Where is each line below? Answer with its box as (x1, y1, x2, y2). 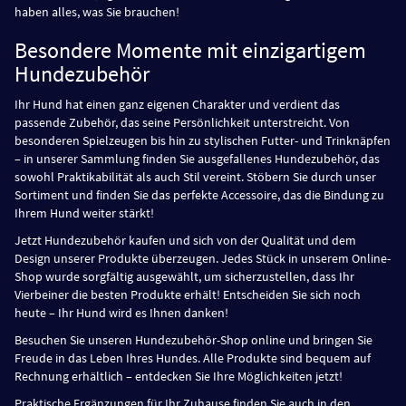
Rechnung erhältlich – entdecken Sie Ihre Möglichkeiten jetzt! (14, 368, 343, 384)
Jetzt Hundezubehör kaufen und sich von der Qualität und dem (14, 232, 356, 248)
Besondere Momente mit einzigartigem (14, 36, 366, 64)
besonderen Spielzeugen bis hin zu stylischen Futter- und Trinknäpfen (14, 132, 391, 149)
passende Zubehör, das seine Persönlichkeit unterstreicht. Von (14, 114, 350, 130)
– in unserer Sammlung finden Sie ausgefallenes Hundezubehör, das (14, 150, 380, 167)
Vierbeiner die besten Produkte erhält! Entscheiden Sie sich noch (14, 286, 361, 303)
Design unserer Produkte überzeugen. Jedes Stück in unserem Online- (14, 250, 391, 266)
